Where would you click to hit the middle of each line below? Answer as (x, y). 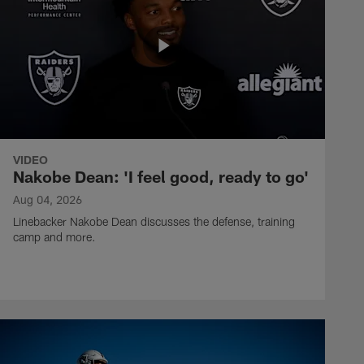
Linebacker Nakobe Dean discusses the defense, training (154, 221)
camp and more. (54, 236)
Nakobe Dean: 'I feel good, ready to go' (161, 176)
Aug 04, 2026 (48, 199)
